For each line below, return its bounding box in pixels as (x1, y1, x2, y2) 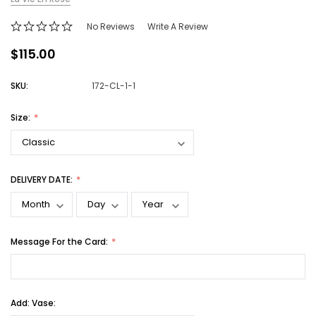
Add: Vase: (11, 297, 56, 310)
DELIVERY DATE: (11, 174, 75, 186)
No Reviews (87, 20, 135, 33)
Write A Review (147, 20, 208, 33)
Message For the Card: (11, 236, 110, 248)
